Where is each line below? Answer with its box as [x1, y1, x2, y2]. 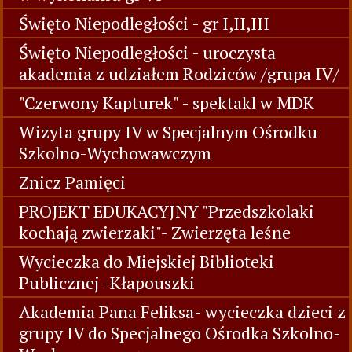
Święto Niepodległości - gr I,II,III [19, 12, 269, 35]
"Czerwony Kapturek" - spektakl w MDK [19, 91, 314, 114]
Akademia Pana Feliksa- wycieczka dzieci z [19, 300, 346, 323]
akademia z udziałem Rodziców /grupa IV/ [19, 62, 339, 85]
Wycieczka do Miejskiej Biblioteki [19, 250, 274, 273]
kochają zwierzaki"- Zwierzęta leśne [19, 221, 291, 244]
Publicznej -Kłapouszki [19, 271, 195, 294]
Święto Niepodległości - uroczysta [19, 41, 276, 64]
